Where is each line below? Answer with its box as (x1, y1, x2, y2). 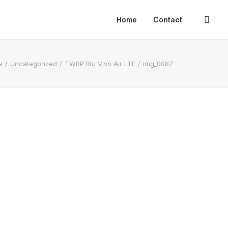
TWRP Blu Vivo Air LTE (65, 60, 135, 68)
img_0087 (143, 60, 173, 68)
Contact (153, 15, 182, 24)
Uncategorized (10, 60, 57, 68)
